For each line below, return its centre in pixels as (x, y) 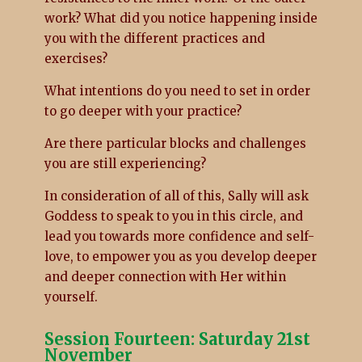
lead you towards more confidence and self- (179, 236)
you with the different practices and (154, 38)
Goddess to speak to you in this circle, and (173, 216)
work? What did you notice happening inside (181, 18)
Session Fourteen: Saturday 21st (177, 339)
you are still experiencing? (125, 163)
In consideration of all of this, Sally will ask (176, 196)
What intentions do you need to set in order (177, 90)
